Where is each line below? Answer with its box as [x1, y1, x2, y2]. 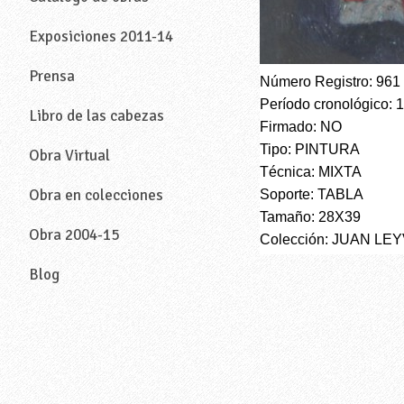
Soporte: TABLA [260, 187, 363, 202]
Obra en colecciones [29, 186, 163, 206]
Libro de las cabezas [29, 106, 164, 126]
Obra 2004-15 [29, 225, 119, 245]
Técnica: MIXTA [260, 164, 362, 179]
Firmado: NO [260, 119, 342, 134]
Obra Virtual [29, 146, 110, 166]
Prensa [29, 67, 75, 87]
